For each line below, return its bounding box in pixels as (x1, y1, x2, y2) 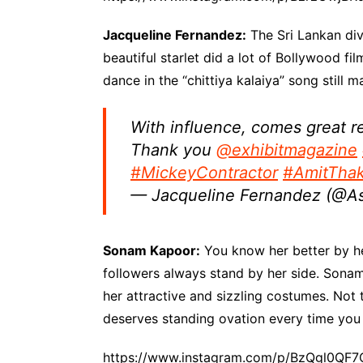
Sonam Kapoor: (103, 242, 200, 258)
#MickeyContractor (130, 163, 278, 182)
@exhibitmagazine (216, 140, 357, 160)
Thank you (130, 140, 216, 160)
